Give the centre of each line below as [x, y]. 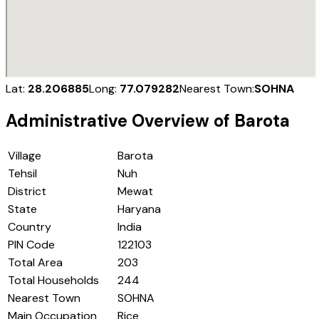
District [27, 192]
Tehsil [22, 174]
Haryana [139, 209]
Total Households [53, 281]
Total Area [35, 263]
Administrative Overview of [120, 121]
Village [25, 156]
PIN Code [31, 245]
